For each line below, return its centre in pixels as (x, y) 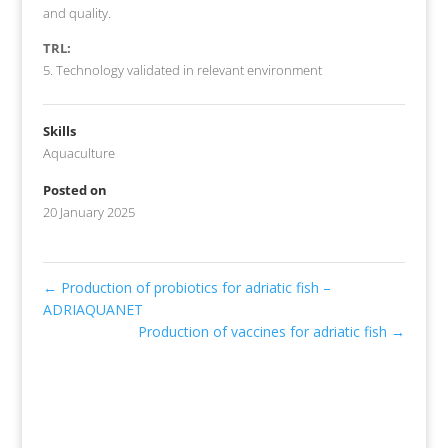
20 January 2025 (88, 211)
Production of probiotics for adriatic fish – (193, 287)
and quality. (76, 12)
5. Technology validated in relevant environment (182, 69)
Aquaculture (78, 152)
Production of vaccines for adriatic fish (265, 331)
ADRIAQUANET (92, 309)
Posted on (74, 189)
